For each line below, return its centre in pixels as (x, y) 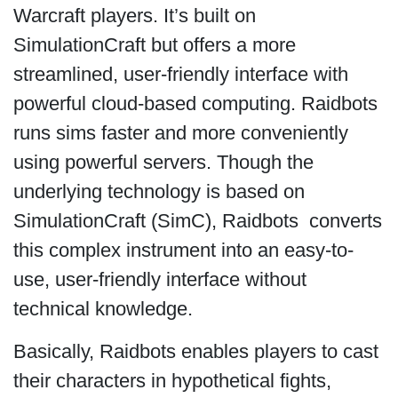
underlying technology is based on (159, 192)
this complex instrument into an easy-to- (183, 251)
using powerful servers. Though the (163, 163)
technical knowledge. (105, 309)
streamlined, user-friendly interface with (180, 75)
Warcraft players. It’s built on (134, 16)
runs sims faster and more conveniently (180, 133)
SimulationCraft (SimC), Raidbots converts (197, 221)
